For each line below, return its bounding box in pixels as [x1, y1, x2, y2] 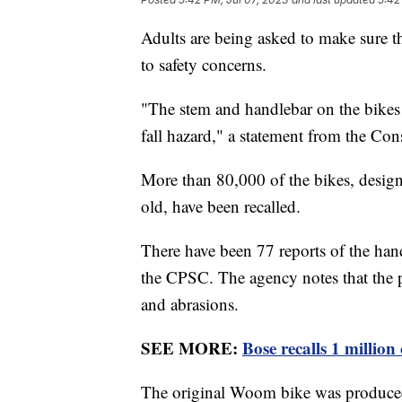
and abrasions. [141, 292, 239, 315]
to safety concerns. [141, 52, 272, 75]
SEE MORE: [141, 335, 242, 360]
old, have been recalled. [141, 194, 306, 217]
